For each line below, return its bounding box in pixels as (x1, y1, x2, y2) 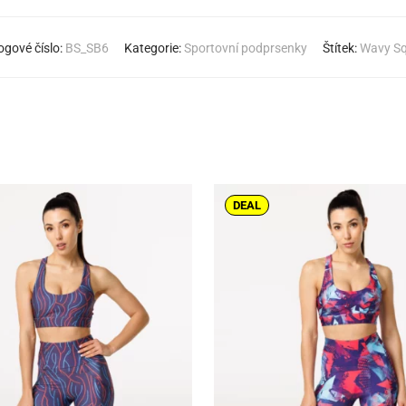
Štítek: (322, 40, 360, 55)
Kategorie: (123, 40, 184, 55)
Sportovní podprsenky (183, 40, 307, 55)
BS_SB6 (64, 40, 109, 55)
